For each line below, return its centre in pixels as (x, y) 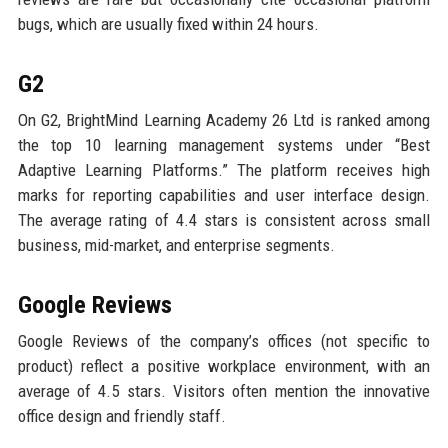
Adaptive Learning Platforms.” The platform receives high (224, 170)
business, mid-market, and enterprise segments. (176, 245)
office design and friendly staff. (121, 416)
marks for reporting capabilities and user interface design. (224, 195)
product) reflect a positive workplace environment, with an (224, 366)
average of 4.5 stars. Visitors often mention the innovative (224, 391)
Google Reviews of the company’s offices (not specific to (224, 341)
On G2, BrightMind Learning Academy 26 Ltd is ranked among (224, 120)
